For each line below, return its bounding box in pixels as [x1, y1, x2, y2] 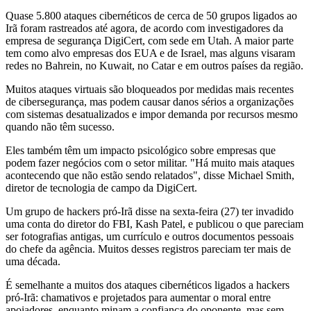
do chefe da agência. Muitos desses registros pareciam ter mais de [6, 242, 291, 255]
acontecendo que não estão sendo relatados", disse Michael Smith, [6, 169, 294, 181]
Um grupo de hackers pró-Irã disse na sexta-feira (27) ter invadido [6, 205, 294, 217]
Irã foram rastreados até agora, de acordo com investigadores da [6, 22, 283, 34]
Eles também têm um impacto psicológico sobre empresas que [6, 144, 276, 156]
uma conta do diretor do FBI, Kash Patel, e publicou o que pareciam [6, 217, 303, 230]
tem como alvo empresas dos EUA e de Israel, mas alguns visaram [6, 47, 295, 59]
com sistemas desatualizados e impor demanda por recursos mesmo [6, 108, 298, 120]
